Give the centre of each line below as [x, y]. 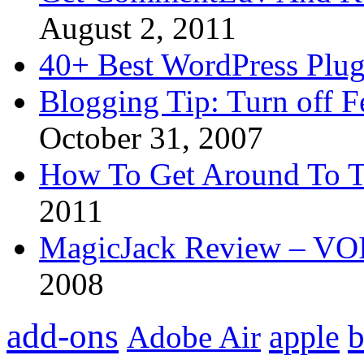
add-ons [63, 336]
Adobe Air [194, 337]
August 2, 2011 [138, 28]
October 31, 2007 [151, 138]
